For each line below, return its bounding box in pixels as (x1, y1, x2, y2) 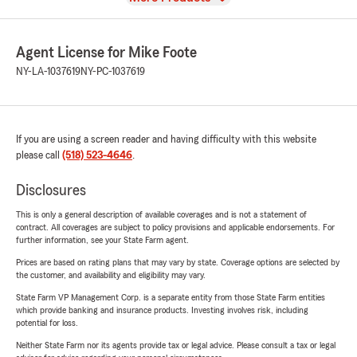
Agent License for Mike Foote (16, 45, 197, 61)
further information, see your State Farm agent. (16, 235, 189, 245)
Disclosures (16, 182, 86, 199)
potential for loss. (16, 318, 78, 328)
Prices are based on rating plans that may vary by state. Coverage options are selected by (16, 257, 339, 268)
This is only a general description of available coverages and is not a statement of (16, 210, 307, 220)
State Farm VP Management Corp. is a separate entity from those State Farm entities (16, 292, 325, 303)
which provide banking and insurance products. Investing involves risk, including (16, 305, 308, 316)
